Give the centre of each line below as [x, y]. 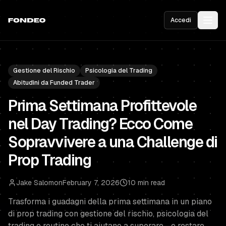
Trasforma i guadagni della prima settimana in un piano [110, 202]
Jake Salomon [39, 183]
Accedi [181, 20]
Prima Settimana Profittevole [102, 106]
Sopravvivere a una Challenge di [113, 142]
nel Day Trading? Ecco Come [100, 124]
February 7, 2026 [91, 183]
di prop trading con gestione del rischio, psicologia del [108, 214]
